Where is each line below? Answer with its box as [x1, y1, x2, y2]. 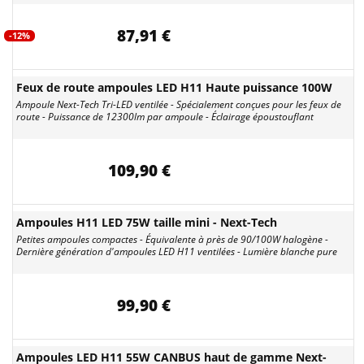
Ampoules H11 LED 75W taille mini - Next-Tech [16, 214, 277, 230]
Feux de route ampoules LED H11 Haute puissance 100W [16, 80, 332, 95]
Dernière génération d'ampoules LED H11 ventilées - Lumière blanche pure [16, 245, 337, 258]
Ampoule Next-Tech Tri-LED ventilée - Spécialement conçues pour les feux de [16, 97, 341, 111]
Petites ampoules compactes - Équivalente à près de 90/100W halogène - [16, 232, 328, 246]
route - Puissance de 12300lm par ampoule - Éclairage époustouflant [16, 110, 314, 123]
